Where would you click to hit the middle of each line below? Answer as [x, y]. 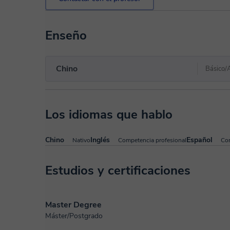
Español [199, 140]
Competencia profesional [152, 140]
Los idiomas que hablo [109, 114]
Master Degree [73, 205]
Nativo [81, 140]
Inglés [100, 140]
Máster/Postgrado [74, 216]
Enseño [66, 35]
